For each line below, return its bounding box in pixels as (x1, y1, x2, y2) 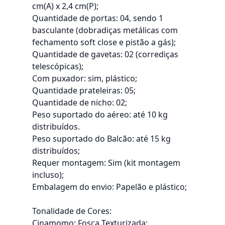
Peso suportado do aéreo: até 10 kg (32, 109, 168, 120)
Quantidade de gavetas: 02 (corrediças (32, 49, 178, 60)
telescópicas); (32, 61, 83, 72)
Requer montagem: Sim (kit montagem (32, 157, 180, 168)
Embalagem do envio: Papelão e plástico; (32, 181, 187, 192)
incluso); (32, 169, 64, 180)
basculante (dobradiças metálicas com (32, 25, 178, 36)
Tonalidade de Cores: (32, 205, 111, 216)
